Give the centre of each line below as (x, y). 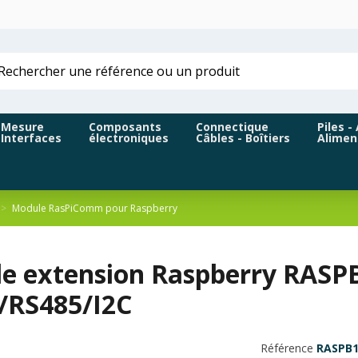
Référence (286, 348)
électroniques (129, 138)
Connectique (232, 127)
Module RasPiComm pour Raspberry (94, 209)
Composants (125, 127)
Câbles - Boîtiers (243, 138)
